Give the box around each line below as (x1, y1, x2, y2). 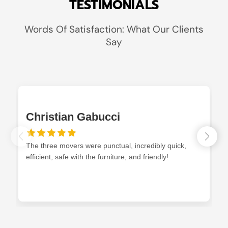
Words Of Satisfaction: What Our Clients (24, 23, 204, 36)
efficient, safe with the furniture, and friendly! (26, 153, 168, 161)
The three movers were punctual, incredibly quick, (26, 141, 186, 150)
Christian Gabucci (26, 110, 120, 123)
